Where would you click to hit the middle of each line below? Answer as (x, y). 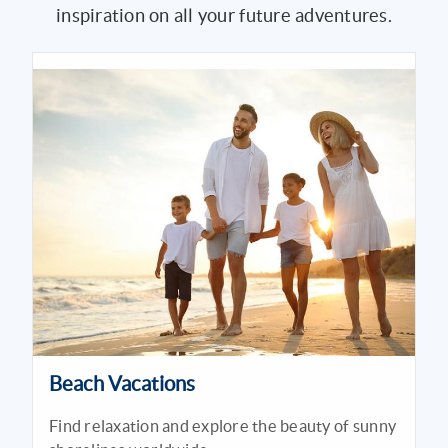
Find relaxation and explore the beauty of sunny (223, 425)
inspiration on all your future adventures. (224, 16)
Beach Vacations (122, 383)
